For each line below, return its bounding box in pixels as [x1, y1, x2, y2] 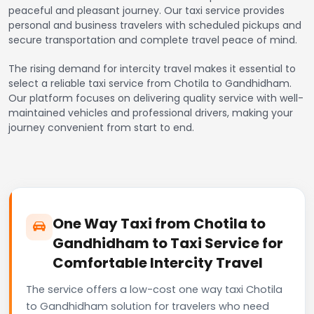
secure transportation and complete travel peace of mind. [8, 32, 297, 47]
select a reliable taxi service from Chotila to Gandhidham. [8, 76, 292, 90]
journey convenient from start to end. [8, 120, 194, 135]
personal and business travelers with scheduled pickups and [8, 18, 301, 32]
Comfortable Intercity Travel [53, 252, 263, 273]
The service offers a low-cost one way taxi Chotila [26, 282, 282, 296]
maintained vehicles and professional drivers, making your [8, 105, 293, 120]
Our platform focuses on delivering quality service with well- [8, 90, 303, 105]
